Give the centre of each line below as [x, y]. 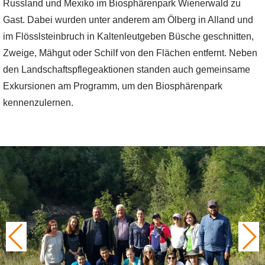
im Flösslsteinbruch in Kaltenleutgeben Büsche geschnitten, [128, 36]
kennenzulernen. [38, 103]
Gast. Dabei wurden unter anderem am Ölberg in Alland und [128, 20]
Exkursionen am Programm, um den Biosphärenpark [113, 86]
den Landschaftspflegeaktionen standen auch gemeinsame [127, 70]
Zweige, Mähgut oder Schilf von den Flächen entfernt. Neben [130, 53]
